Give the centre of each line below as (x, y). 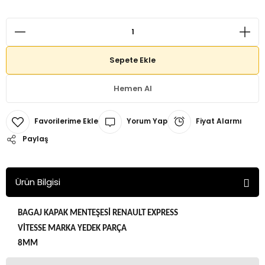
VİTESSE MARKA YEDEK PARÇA (72, 228)
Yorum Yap (147, 121)
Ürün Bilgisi (38, 182)
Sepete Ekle (132, 60)
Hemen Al (132, 88)
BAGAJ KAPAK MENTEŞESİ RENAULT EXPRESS (98, 213)
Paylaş (35, 139)
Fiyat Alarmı (219, 121)
